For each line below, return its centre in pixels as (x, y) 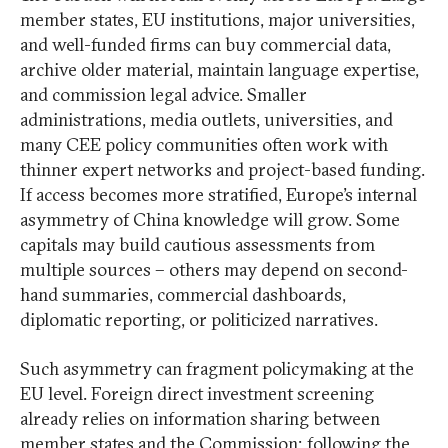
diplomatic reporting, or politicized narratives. (199, 320)
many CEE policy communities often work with (204, 145)
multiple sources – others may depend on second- (214, 270)
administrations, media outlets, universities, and (206, 120)
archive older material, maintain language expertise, (219, 70)
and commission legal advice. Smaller (163, 95)
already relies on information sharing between (200, 419)
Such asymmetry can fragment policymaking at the (217, 369)
